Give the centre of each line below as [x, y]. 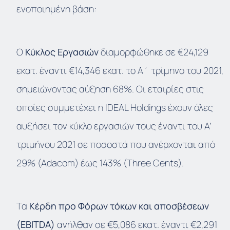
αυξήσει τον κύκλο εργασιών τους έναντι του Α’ [114, 126]
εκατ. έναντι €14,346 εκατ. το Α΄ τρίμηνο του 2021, [120, 71]
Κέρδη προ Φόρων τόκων [83, 206]
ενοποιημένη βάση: [56, 9]
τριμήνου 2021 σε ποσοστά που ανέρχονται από [116, 145]
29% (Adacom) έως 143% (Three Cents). [100, 163]
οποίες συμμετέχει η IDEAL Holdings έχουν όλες [115, 108]
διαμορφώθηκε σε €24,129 [155, 52]
